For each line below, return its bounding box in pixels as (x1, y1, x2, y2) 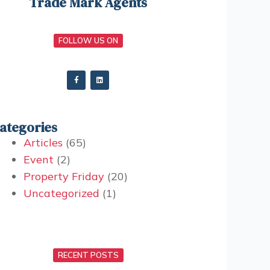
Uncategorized (24, 186, 100, 200)
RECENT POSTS (57, 250, 119, 260)
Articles (24, 135, 63, 149)
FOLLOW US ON (58, 36, 118, 46)
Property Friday (24, 169, 105, 183)
